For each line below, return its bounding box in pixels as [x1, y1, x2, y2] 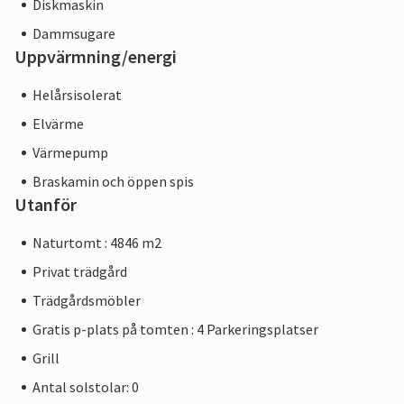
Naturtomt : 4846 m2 [32, 234, 161, 252]
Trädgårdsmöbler [32, 291, 141, 310]
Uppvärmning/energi [14, 45, 177, 69]
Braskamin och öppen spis [32, 172, 194, 191]
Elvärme [32, 115, 84, 133]
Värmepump [32, 143, 108, 162]
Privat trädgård [32, 262, 127, 281]
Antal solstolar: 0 [32, 378, 139, 397]
